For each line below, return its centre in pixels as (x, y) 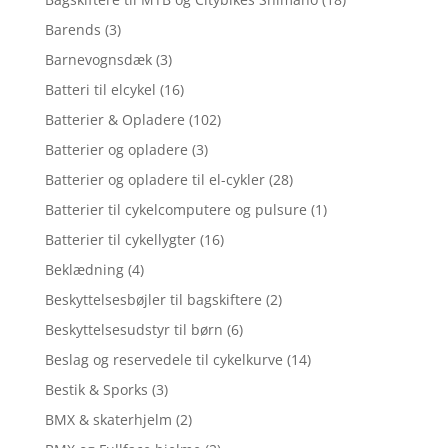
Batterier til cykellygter (120, 240)
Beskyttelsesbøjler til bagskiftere (153, 300)
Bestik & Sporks (96, 390)
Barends (72, 30)
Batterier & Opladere (114, 120)
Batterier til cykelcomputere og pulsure (175, 210)
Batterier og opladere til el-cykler (154, 180)
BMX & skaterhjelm (108, 420)
